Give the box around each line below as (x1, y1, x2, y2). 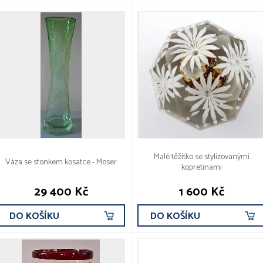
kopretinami (181, 161, 222, 175)
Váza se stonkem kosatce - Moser (5, 156, 117, 170)
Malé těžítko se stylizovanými (154, 150, 249, 164)
